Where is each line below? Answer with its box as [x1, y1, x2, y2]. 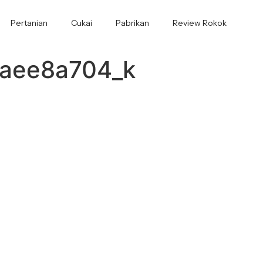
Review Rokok [172, 18, 227, 29]
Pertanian [10, 18, 48, 29]
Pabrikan [115, 18, 149, 29]
